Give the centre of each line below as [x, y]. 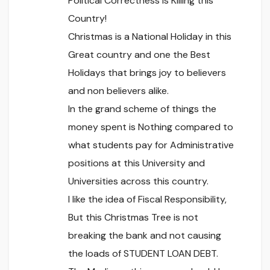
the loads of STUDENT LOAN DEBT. [143, 253]
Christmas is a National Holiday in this [150, 36]
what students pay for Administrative [151, 145]
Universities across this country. [138, 181]
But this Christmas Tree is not [133, 217]
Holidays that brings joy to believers [147, 72]
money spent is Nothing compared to [151, 127]
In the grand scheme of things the [142, 108]
